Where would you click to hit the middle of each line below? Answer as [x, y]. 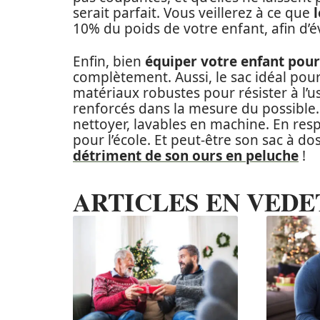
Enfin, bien [109, 61]
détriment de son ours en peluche [186, 155]
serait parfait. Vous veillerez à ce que [193, 12]
